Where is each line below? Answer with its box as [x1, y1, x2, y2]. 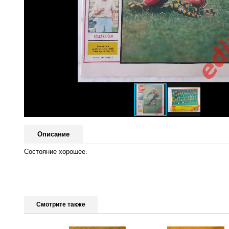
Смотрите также [36, 200, 85, 208]
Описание [37, 130, 70, 139]
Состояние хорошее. [24, 147, 87, 155]
